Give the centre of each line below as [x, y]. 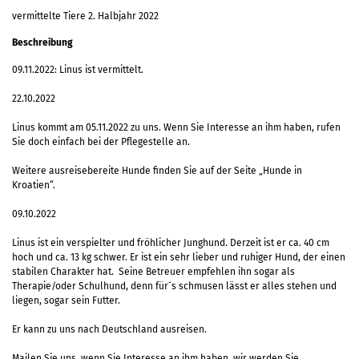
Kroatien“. [35, 185]
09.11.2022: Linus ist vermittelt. [78, 69]
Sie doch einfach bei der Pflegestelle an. [101, 141]
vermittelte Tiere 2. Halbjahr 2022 [85, 16]
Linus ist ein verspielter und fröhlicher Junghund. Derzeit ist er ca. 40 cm [171, 242]
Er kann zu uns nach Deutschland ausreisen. [109, 329]
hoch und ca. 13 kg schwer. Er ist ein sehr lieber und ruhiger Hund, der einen [179, 257]
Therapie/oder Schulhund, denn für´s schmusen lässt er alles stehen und [174, 286]
